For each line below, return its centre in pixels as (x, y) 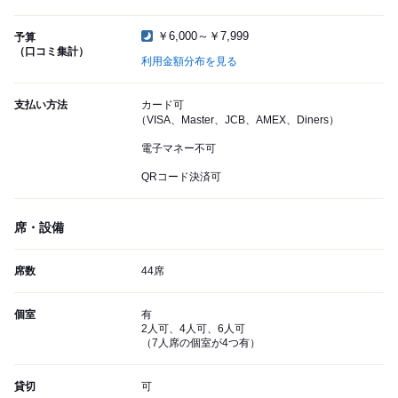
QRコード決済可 (181, 177)
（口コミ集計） (52, 52)
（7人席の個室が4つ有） (201, 343)
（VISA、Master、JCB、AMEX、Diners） (238, 120)
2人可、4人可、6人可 (193, 329)
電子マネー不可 (179, 149)
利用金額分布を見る (189, 62)
